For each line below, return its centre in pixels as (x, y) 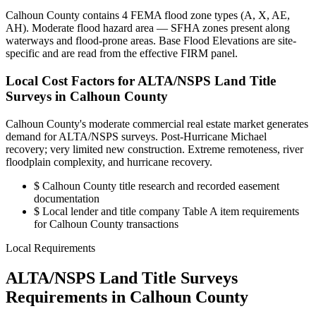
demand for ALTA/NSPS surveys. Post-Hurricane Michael (136, 136)
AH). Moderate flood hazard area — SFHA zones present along (148, 28)
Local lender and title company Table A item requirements (169, 211)
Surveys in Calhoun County (87, 96)
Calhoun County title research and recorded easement (159, 186)
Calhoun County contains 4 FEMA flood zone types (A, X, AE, (148, 16)
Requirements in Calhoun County (127, 297)
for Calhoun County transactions (106, 224)
